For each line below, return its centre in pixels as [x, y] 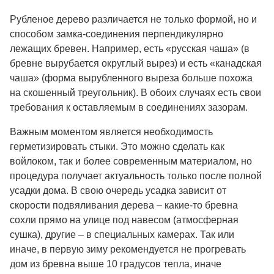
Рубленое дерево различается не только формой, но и [133, 19]
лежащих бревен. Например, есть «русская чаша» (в [130, 48]
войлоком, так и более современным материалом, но [131, 161]
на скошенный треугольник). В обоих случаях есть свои [135, 92]
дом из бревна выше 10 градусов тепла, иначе [116, 264]
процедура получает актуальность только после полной [136, 176]
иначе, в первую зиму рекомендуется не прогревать [128, 249]
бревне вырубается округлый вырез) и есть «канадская [136, 63]
